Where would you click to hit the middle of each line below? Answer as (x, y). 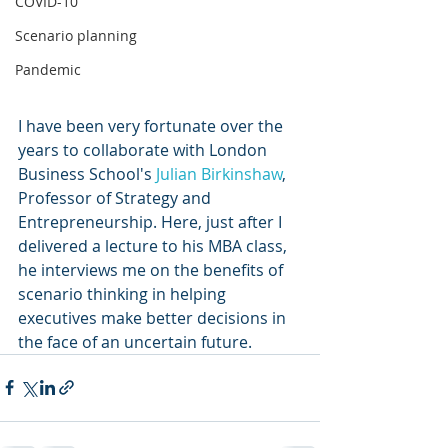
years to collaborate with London (144, 149)
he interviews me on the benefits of (152, 269)
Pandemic (48, 69)
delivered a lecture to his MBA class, (156, 245)
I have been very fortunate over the (152, 125)
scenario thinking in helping (124, 293)
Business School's (87, 173)
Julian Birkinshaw (219, 173)
